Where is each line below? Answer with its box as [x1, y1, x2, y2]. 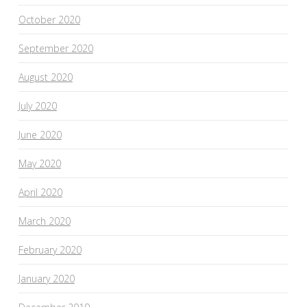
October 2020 [18, 12, 80, 26]
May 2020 [18, 156, 61, 170]
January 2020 [18, 271, 75, 285]
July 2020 [18, 99, 57, 112]
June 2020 [18, 127, 62, 141]
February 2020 [18, 243, 82, 256]
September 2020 [18, 41, 93, 55]
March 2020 [18, 214, 71, 228]
